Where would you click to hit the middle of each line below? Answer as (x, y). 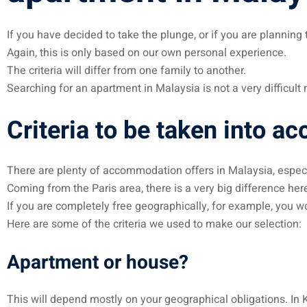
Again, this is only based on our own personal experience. (147, 53)
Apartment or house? (98, 263)
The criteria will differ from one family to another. (126, 71)
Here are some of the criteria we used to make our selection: (154, 224)
